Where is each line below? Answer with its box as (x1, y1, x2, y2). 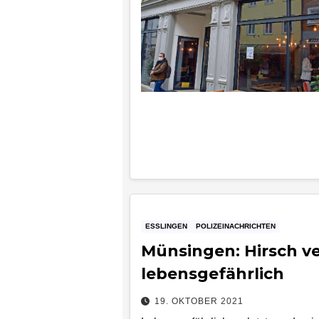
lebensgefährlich (141, 263, 284, 283)
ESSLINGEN (145, 221, 187, 230)
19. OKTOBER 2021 (155, 296, 244, 306)
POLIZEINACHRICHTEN (196, 221, 276, 230)
